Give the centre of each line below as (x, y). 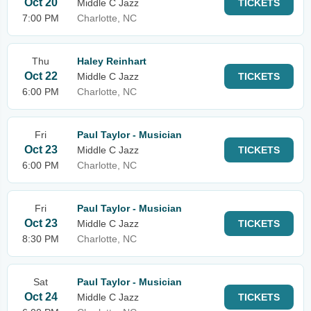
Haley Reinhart (112, 61)
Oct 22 (41, 76)
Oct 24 (41, 297)
